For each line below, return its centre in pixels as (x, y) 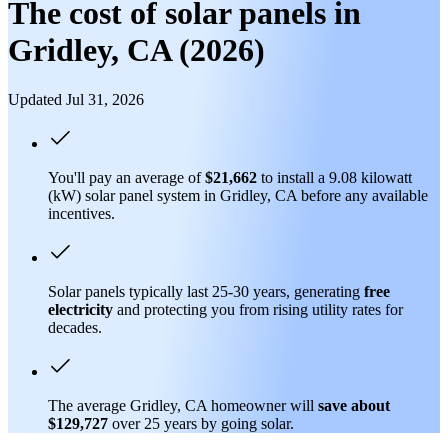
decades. (75, 327)
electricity (80, 309)
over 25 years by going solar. (203, 423)
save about (354, 405)
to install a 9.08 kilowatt (334, 177)
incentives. (81, 213)
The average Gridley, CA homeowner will (183, 405)
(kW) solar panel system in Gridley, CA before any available (238, 195)
